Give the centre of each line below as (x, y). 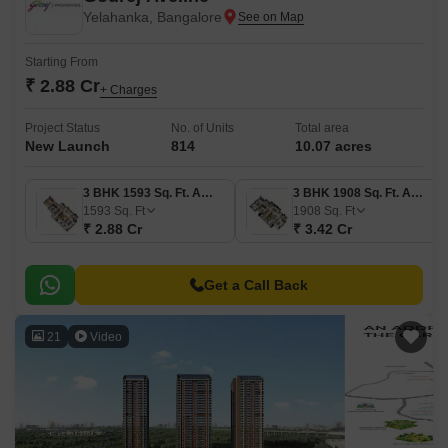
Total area (322, 128)
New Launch (67, 146)
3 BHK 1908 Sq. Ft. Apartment (417, 193)
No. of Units (202, 128)
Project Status (62, 128)
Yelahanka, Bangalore (152, 17)
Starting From (61, 62)
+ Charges (128, 90)
